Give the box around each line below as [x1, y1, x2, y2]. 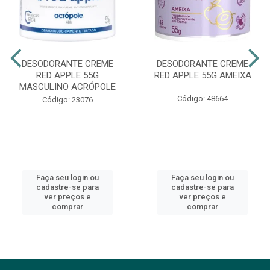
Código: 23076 [42, 95, 93, 105]
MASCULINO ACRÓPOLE [19, 81, 116, 93]
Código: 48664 [177, 94, 228, 104]
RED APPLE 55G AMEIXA [154, 70, 251, 81]
